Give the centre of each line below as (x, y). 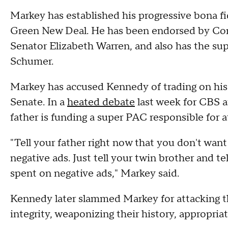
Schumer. (32, 62)
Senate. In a (39, 102)
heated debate (101, 102)
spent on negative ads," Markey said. (95, 174)
